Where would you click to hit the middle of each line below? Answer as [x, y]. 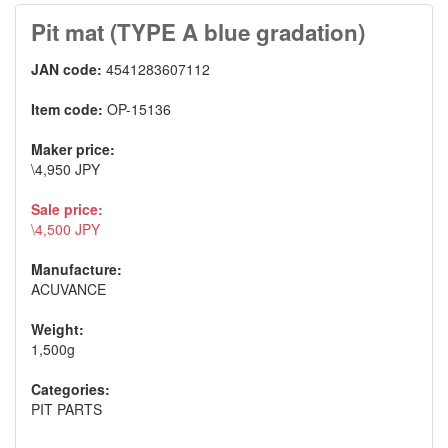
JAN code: [68, 68]
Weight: [57, 328]
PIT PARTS [66, 408]
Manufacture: [76, 268]
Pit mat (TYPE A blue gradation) [198, 31]
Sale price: [67, 208]
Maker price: [73, 148]
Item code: [69, 108]
